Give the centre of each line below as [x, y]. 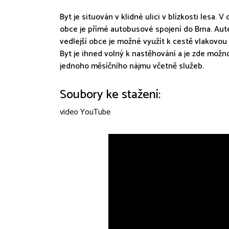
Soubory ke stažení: [110, 95]
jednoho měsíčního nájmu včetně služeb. [132, 66]
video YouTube [85, 112]
